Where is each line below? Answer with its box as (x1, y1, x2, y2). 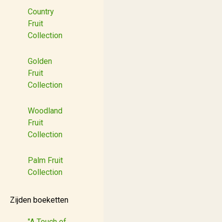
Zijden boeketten (10, 195, 68, 205)
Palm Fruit (28, 156, 63, 165)
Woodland (28, 106, 62, 115)
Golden (28, 56, 52, 66)
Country (28, 7, 54, 16)
